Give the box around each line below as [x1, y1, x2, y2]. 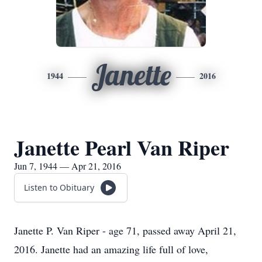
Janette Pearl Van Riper [14, 132, 229, 163]
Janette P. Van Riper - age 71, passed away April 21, [14, 223, 236, 237]
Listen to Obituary [24, 182, 94, 193]
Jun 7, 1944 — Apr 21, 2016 [14, 160, 121, 172]
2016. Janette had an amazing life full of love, [14, 242, 208, 256]
